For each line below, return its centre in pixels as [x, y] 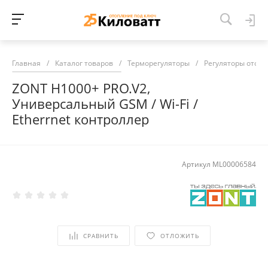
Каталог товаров [84, 63]
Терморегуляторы [159, 63]
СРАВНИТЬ [101, 235]
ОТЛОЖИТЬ [180, 235]
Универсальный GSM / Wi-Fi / [105, 104]
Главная [26, 63]
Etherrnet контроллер [80, 119]
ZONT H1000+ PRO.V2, [81, 88]
